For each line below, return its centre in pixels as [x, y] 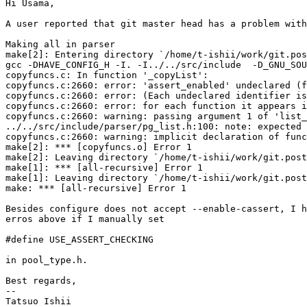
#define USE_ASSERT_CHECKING [79, 240]
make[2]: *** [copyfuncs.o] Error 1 [99, 147]
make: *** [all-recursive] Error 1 [96, 188]
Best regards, [41, 281]
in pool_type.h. [47, 260]
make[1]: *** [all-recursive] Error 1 [104, 168]
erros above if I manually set [85, 219]
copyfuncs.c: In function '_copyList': [107, 75]
